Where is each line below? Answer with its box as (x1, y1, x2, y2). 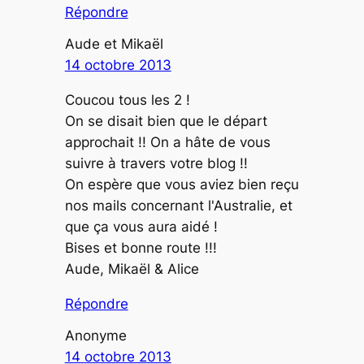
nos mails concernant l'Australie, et (64, 197, 292, 214)
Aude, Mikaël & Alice (64, 261, 199, 278)
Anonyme (64, 327, 127, 344)
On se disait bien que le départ (64, 113, 267, 130)
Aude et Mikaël (64, 36, 163, 53)
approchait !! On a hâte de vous (64, 134, 271, 151)
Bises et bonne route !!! (64, 240, 217, 257)
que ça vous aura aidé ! (64, 219, 218, 236)
